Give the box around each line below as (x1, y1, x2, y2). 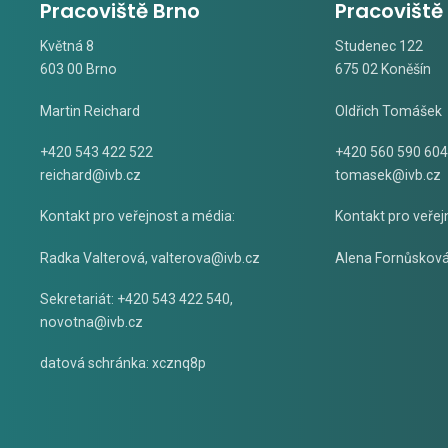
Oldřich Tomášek (335, 102, 442, 119)
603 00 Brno (40, 61, 117, 78)
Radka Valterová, (40, 249, 148, 266)
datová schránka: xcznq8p (40, 355, 206, 372)
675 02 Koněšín (335, 61, 431, 78)
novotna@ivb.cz (40, 313, 143, 330)
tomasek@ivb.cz (335, 167, 441, 184)
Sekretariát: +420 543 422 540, (40, 290, 233, 307)
